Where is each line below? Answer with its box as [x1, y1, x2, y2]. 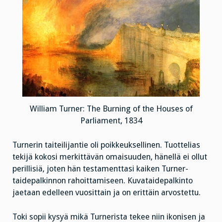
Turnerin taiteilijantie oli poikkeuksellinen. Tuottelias [12, 140, 200, 150]
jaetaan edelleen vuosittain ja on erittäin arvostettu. [12, 187, 201, 197]
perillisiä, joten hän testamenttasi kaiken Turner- [12, 164, 188, 173]
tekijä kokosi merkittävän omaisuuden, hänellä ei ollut [12, 152, 207, 162]
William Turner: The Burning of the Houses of [29, 104, 193, 114]
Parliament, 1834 [80, 116, 142, 126]
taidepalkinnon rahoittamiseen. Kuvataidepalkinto [12, 175, 193, 185]
